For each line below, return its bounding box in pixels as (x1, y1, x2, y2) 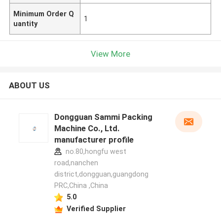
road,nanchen (54, 159, 98, 167)
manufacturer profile (54, 135, 134, 145)
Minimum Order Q (13, 9, 74, 18)
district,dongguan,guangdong (54, 170, 148, 179)
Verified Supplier (66, 204, 126, 213)
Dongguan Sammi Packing (54, 112, 152, 122)
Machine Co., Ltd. (54, 123, 120, 134)
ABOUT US (8, 80, 50, 91)
